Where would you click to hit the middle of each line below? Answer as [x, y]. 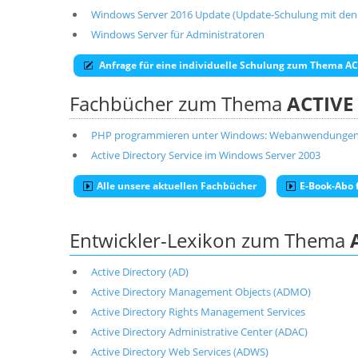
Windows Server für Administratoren [177, 34]
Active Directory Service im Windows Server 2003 [205, 155]
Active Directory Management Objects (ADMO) [201, 292]
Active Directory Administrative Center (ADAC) [199, 332]
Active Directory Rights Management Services [198, 312]
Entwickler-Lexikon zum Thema [210, 240]
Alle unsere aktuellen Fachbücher [177, 186]
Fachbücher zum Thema [178, 103]
